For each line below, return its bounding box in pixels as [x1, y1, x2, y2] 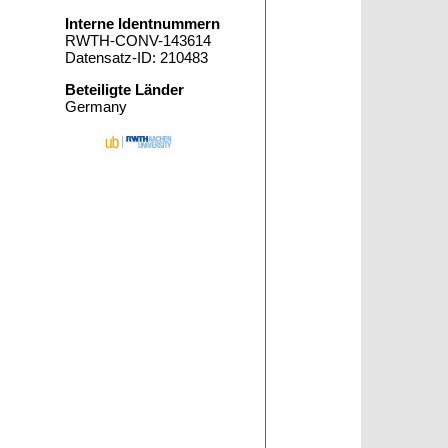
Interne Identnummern [65, 15, 221, 32]
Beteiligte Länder [65, 81, 185, 98]
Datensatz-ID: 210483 [65, 49, 209, 66]
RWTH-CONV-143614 [65, 32, 212, 49]
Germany [65, 98, 128, 115]
